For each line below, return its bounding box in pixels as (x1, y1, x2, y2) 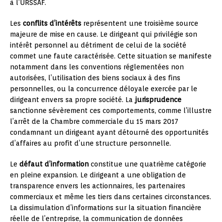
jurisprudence (135, 96, 181, 104)
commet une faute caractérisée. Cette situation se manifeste (10, 52, 212, 60)
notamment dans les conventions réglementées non (10, 63, 184, 71)
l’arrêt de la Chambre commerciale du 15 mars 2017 (10, 117, 178, 125)
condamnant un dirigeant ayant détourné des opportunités (10, 128, 209, 136)
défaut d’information (19, 160, 89, 168)
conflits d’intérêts (23, 19, 81, 27)
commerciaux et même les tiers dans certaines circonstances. (10, 193, 211, 201)
